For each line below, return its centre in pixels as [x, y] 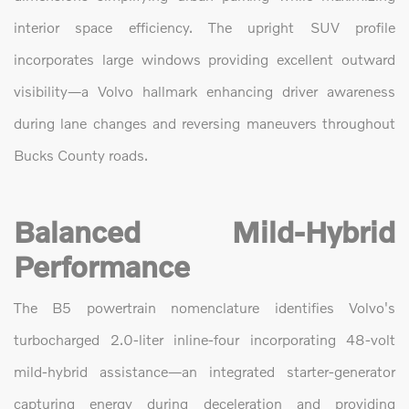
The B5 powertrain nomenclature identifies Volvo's [204, 308]
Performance [102, 267]
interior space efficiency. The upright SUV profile [204, 27]
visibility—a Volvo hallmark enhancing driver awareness [204, 91]
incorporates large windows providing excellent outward [204, 59]
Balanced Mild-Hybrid [204, 232]
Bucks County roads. [81, 155]
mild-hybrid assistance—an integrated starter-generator [204, 372]
